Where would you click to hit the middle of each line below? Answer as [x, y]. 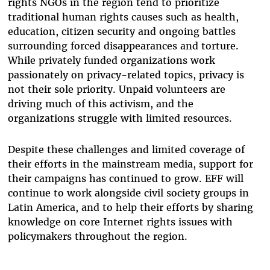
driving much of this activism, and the [100, 104]
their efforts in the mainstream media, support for [130, 164]
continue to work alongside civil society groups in [128, 193]
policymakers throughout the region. [97, 237]
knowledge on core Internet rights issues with [120, 222]
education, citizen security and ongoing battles [121, 32]
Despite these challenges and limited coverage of [126, 150]
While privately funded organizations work [111, 61]
